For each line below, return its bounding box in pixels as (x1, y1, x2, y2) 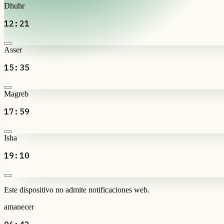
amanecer (4, 202, 34, 211)
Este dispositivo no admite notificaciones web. (4, 185, 149, 194)
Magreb (4, 89, 28, 98)
